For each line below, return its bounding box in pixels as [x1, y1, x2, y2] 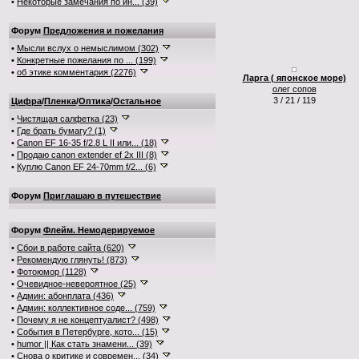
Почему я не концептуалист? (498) [17, 315, 159, 325]
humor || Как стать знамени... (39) [17, 339, 152, 349]
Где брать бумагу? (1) [17, 126, 106, 135]
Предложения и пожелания [43, 26, 163, 35]
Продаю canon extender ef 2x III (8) [17, 150, 157, 159]
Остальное [113, 96, 161, 106]
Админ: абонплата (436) [17, 291, 114, 301]
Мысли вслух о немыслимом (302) [17, 43, 159, 53]
